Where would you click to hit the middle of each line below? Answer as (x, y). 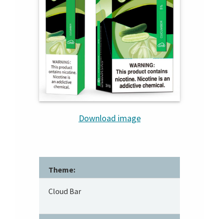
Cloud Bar (65, 191)
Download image (109, 118)
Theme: (62, 170)
